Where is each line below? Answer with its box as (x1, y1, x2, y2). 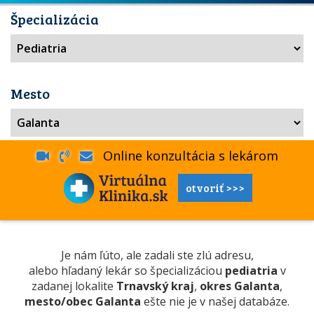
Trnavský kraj (116, 278, 194, 294)
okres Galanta (200, 278, 280, 294)
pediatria (224, 263, 278, 278)
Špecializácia (11, 9, 99, 29)
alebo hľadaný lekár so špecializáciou (28, 263, 225, 278)
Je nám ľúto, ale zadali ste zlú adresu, (60, 247, 254, 263)
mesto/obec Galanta (25, 294, 141, 309)
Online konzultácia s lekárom (92, 147, 278, 164)
